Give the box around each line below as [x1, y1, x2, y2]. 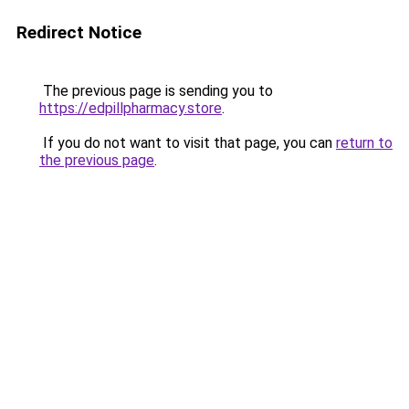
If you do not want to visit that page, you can [39, 134, 336, 152]
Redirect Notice [16, 22, 142, 43]
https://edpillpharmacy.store [39, 100, 222, 117]
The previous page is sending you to [39, 82, 273, 100]
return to [336, 134, 393, 152]
